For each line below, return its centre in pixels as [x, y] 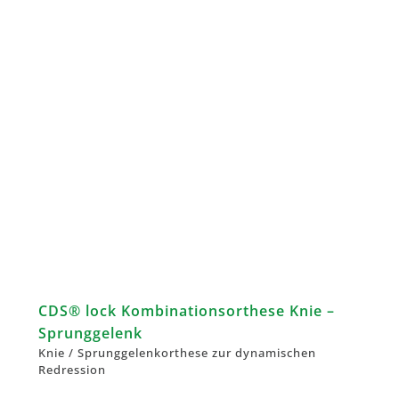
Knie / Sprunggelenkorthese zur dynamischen [177, 353]
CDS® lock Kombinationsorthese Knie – [187, 311]
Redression [72, 370]
